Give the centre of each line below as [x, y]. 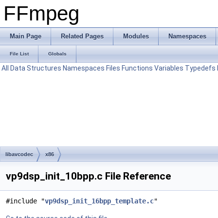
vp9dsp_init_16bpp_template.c [99, 201]
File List [19, 54]
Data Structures [36, 68]
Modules [136, 36]
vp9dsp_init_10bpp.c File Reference [88, 176]
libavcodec [19, 154]
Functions [137, 68]
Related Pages [82, 36]
